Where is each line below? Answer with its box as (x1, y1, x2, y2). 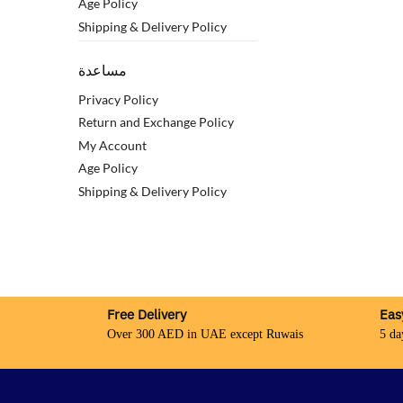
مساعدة (78, 61, 127, 80)
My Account (78, 137, 147, 153)
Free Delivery (107, 305, 186, 323)
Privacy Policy (78, 91, 158, 107)
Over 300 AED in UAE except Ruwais (107, 327, 303, 341)
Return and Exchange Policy (78, 114, 234, 130)
